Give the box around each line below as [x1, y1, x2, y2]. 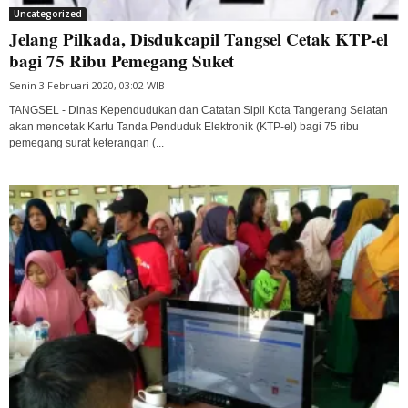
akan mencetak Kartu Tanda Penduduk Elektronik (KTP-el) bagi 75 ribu [9, 119, 359, 133]
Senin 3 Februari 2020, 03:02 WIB [9, 77, 165, 92]
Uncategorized [14, 6, 82, 20]
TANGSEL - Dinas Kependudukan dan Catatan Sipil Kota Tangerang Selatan [9, 103, 388, 117]
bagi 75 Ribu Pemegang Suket [9, 47, 234, 73]
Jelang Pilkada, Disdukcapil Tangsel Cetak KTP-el [9, 25, 388, 51]
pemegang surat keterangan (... [9, 136, 164, 149]
